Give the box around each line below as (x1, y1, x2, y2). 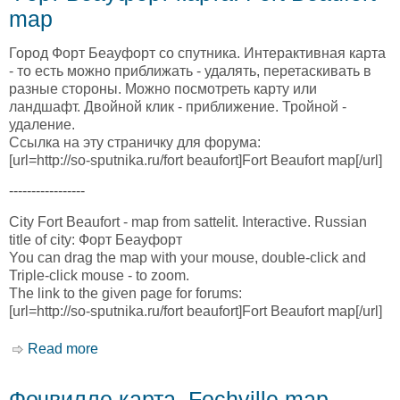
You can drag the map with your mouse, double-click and (9, 249, 366, 265)
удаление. (9, 117, 75, 133)
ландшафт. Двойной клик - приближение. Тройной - (9, 99, 346, 115)
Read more (28, 341, 98, 357)
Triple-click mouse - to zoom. (9, 267, 189, 283)
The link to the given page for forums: (9, 285, 242, 301)
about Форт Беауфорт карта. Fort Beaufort (98, 341, 371, 357)
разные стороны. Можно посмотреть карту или (9, 81, 317, 97)
